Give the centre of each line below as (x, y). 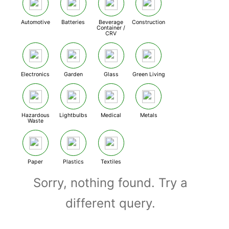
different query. (110, 203)
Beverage (111, 22)
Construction (149, 22)
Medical (111, 116)
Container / (111, 28)
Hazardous (35, 116)
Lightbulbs (73, 116)
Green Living (148, 75)
